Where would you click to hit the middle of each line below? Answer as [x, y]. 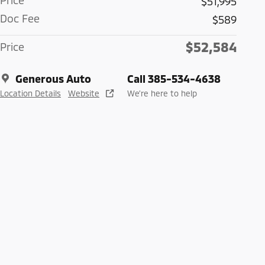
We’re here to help [162, 93]
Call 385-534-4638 [174, 79]
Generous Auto [53, 79]
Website [84, 93]
